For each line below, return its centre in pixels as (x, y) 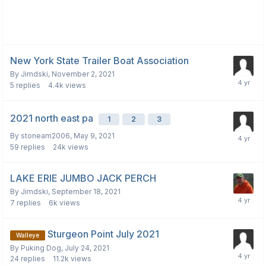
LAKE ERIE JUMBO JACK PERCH (83, 178)
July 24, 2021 (87, 248)
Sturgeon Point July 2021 (103, 234)
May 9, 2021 (94, 136)
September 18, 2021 (86, 192)
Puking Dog (41, 248)
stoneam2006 (45, 136)
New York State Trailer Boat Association (99, 61)
